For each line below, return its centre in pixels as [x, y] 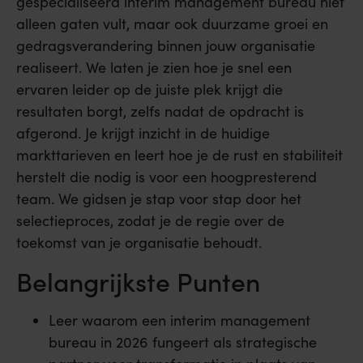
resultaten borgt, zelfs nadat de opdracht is [160, 111]
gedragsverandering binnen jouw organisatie [166, 46]
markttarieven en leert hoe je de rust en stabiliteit [179, 155]
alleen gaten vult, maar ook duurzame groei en [172, 24]
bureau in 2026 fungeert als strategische [183, 342]
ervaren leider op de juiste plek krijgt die [149, 90]
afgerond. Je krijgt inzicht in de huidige [143, 133]
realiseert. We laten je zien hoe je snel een [154, 68]
